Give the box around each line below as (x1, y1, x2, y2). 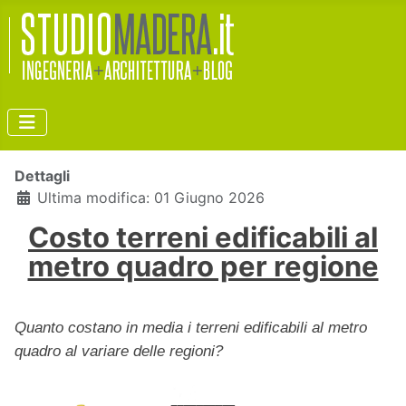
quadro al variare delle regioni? (14, 343, 223, 360)
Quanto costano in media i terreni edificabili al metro (14, 319, 367, 336)
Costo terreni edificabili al (28, 220, 378, 254)
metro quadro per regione (27, 249, 379, 283)
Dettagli (14, 167, 70, 185)
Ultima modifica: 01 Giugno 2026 (37, 188, 265, 207)
